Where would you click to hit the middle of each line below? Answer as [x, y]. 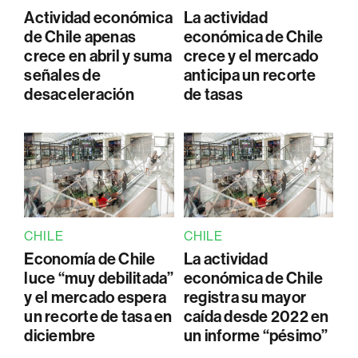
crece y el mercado [251, 56]
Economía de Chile [90, 259]
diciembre [60, 335]
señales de [62, 76]
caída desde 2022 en [256, 316]
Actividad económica [99, 18]
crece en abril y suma [98, 56]
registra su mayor [245, 297]
